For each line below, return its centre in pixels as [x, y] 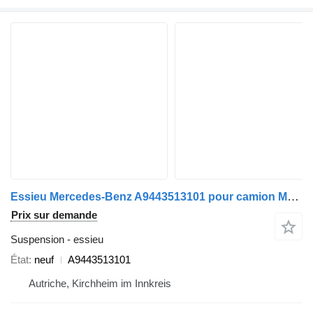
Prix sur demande [54, 215]
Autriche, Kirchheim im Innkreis [100, 284]
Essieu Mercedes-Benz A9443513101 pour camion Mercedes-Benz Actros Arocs [293, 197]
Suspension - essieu [57, 240]
